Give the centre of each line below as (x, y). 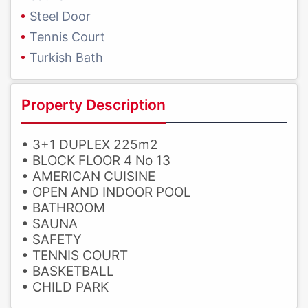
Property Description (93, 105)
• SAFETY (52, 240)
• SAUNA (49, 224)
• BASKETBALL (68, 272)
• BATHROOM (63, 208)
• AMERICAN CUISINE (88, 177)
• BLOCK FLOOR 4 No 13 (96, 161)
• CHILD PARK (65, 287)
